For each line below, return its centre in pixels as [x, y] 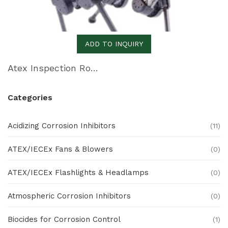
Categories [30, 97]
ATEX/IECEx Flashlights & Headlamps [78, 173]
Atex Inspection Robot [94, 68]
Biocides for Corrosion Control [64, 219]
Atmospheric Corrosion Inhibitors [69, 196]
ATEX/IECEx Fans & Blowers [60, 149]
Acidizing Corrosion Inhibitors [62, 126]
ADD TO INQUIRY [114, 44]
